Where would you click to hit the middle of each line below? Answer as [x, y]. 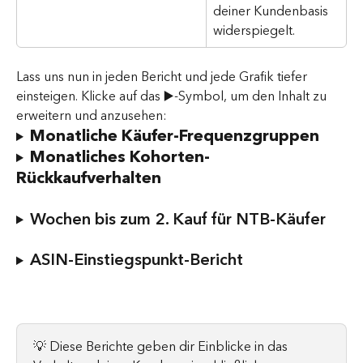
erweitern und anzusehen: [92, 116]
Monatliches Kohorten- [120, 158]
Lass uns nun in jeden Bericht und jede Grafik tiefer [163, 77]
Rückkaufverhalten [89, 179]
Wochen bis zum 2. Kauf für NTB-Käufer [177, 219]
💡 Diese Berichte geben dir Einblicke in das [162, 346]
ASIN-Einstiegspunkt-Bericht [136, 261]
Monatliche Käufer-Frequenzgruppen [174, 137]
